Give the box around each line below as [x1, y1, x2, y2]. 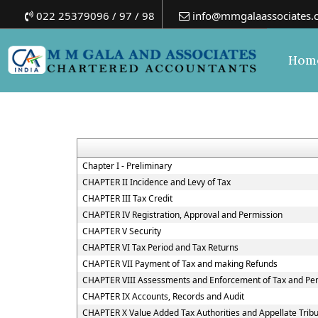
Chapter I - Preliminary [82, 160, 172, 172]
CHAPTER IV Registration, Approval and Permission [82, 209, 283, 221]
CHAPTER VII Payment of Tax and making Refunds [82, 258, 278, 270]
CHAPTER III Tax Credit [82, 192, 172, 204]
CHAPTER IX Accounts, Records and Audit [82, 290, 244, 302]
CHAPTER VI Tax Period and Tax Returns [82, 241, 238, 253]
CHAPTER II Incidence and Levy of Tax [82, 176, 231, 188]
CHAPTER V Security [82, 225, 161, 237]
